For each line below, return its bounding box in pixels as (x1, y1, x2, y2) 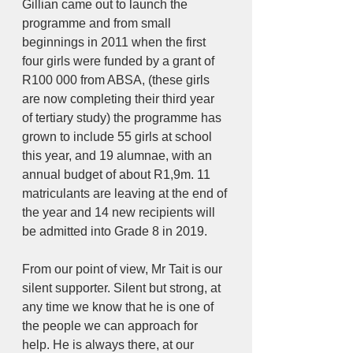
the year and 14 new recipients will (22, 206, 218, 220)
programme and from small (22, 17, 174, 31)
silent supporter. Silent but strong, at (22, 281, 224, 295)
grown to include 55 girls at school (22, 130, 215, 144)
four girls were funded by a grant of (22, 54, 217, 69)
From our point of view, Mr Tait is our (22, 262, 225, 277)
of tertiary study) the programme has (22, 111, 225, 125)
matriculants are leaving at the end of (22, 187, 230, 201)
